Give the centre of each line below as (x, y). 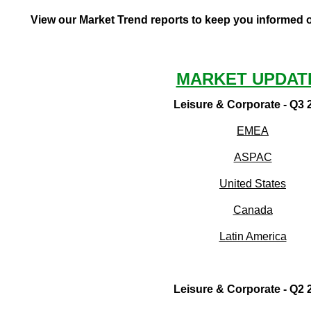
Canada (253, 210)
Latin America (253, 237)
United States (253, 184)
